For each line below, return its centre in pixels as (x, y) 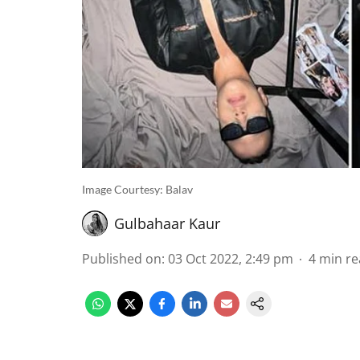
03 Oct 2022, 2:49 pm (231, 259)
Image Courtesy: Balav (137, 189)
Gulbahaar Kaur (167, 223)
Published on (122, 259)
